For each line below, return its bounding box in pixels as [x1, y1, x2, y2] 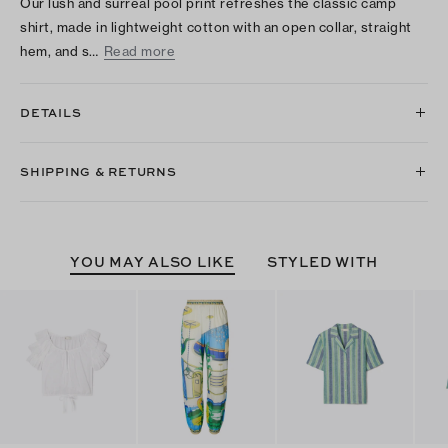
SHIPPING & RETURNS [20, 162, 177, 180]
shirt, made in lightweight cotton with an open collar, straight [20, 18, 412, 35]
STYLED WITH [266, 251, 378, 271]
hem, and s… [20, 42, 99, 59]
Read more [103, 42, 175, 59]
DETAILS [20, 103, 82, 121]
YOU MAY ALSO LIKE [70, 251, 235, 271]
